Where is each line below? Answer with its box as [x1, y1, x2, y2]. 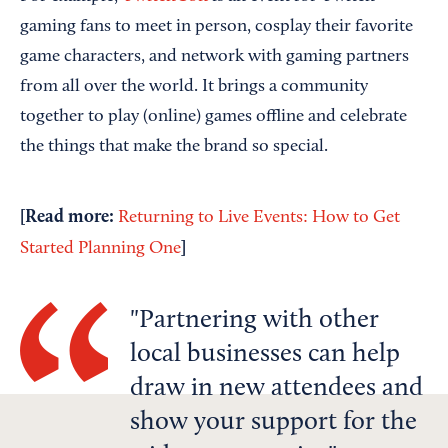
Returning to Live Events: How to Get [118, 209, 400, 227]
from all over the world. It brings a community [20, 78, 368, 96]
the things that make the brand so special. [20, 138, 328, 156]
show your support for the [130, 410, 417, 436]
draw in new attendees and [130, 376, 423, 402]
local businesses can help [130, 342, 400, 368]
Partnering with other [139, 308, 379, 334]
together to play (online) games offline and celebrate [20, 108, 407, 126]
